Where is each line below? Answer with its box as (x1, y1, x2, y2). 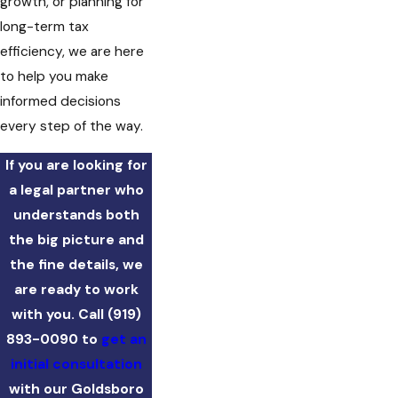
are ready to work (13, 280, 139, 298)
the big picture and (8, 230, 144, 249)
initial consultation (10, 354, 142, 373)
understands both (12, 205, 139, 224)
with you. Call (11, 305, 107, 323)
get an (100, 330, 147, 348)
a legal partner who (8, 180, 144, 199)
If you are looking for (4, 155, 147, 174)
